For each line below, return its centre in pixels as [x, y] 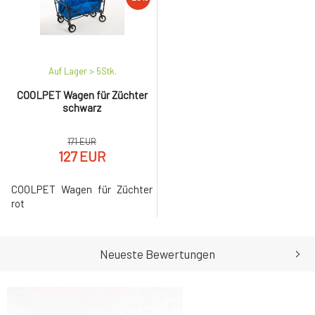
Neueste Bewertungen [157, 254]
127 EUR [82, 156]
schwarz [82, 108]
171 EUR [82, 141]
